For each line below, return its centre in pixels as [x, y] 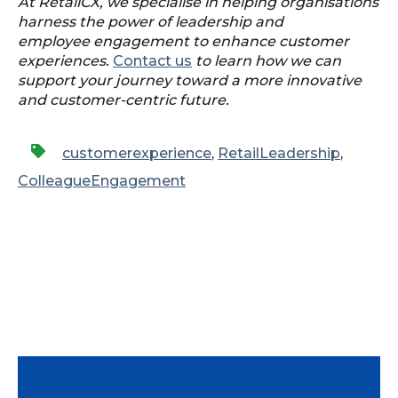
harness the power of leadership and [151, 22]
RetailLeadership [279, 153]
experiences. [65, 61]
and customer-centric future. [123, 100]
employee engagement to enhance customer [183, 42]
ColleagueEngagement [102, 180]
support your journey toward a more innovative [190, 81]
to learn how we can [267, 61]
